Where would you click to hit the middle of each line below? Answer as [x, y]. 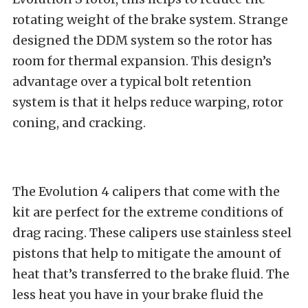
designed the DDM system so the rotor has [142, 40]
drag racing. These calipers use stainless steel [152, 232]
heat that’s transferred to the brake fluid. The [151, 274]
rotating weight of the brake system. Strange [150, 19]
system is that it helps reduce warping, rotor [148, 102]
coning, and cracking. [79, 122]
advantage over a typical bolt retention [132, 81]
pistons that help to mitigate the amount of [147, 253]
